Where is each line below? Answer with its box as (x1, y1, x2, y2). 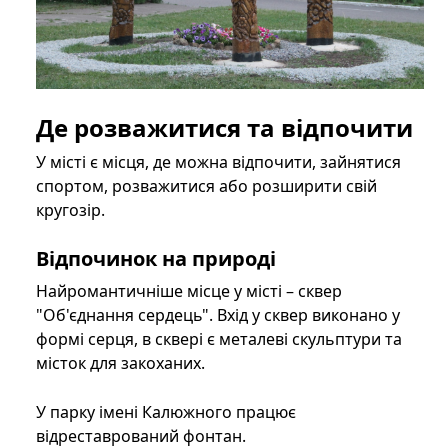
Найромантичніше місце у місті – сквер (36, 279, 342, 302)
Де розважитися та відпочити (36, 110, 413, 144)
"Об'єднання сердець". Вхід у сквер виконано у (36, 303, 400, 326)
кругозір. (36, 198, 105, 221)
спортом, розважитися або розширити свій (36, 174, 377, 197)
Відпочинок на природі (36, 244, 276, 272)
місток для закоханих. (36, 351, 205, 374)
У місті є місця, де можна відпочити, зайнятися (36, 150, 401, 173)
